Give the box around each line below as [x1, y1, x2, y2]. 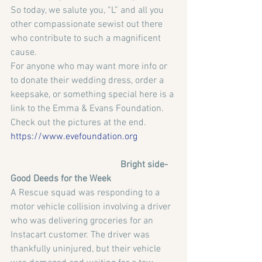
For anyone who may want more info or [11, 61, 170, 73]
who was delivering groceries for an [11, 215, 156, 227]
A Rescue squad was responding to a [11, 187, 162, 199]
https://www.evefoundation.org [11, 131, 137, 143]
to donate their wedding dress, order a [11, 75, 166, 87]
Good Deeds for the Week [11, 173, 111, 185]
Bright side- [11, 159, 168, 171]
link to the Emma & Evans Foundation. [11, 103, 166, 115]
